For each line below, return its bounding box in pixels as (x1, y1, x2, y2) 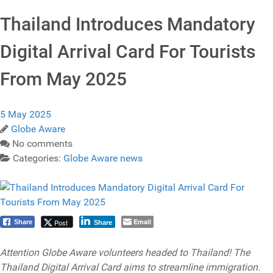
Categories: (13, 152, 63, 164)
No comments (12, 137, 73, 149)
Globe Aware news (63, 152, 143, 164)
